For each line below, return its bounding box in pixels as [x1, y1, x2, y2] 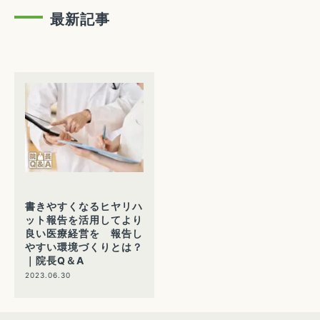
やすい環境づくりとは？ [25, 240, 143, 253]
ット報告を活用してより [25, 213, 143, 226]
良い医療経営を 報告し [25, 226, 143, 239]
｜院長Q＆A [25, 254, 84, 266]
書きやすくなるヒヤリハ [25, 199, 143, 212]
